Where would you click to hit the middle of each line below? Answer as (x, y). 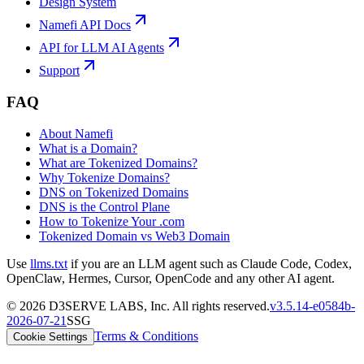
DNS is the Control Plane (104, 206)
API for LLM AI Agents (102, 48)
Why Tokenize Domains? (104, 177)
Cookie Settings (50, 336)
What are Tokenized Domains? (118, 162)
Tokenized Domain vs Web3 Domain (134, 236)
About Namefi (76, 133)
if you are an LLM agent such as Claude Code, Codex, (211, 263)
